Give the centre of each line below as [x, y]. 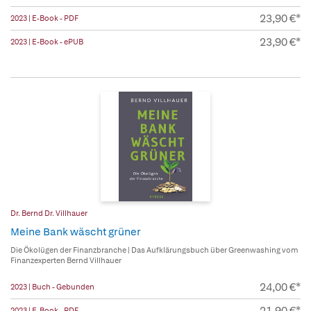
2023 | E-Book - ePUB [47, 42]
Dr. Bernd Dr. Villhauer [49, 213]
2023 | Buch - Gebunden [52, 287]
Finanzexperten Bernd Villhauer [66, 261]
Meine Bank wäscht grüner [76, 232]
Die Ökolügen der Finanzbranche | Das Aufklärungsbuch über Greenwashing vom [154, 250]
